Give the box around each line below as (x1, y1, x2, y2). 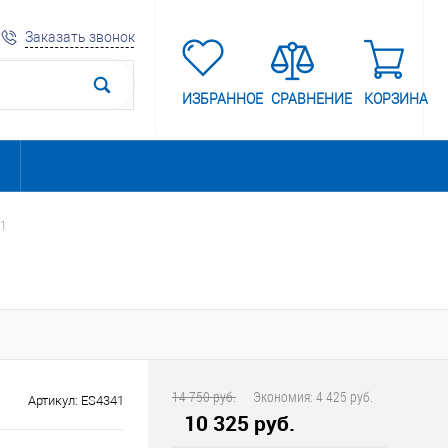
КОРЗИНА (364, 90, 428, 107)
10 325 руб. (184, 409, 295, 437)
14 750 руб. (172, 387, 236, 406)
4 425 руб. (316, 387, 373, 406)
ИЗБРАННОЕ (182, 90, 263, 107)
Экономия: (253, 387, 316, 406)
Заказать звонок (25, 28, 135, 45)
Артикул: (28, 393, 81, 408)
